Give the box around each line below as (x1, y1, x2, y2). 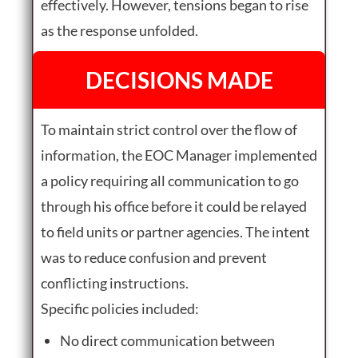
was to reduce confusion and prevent (41, 248, 267, 266)
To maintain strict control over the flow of (41, 120, 297, 138)
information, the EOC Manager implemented (41, 145, 317, 164)
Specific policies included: (41, 299, 199, 317)
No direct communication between (60, 331, 275, 349)
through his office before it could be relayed (41, 197, 307, 215)
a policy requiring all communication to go (41, 171, 299, 189)
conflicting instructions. (41, 273, 189, 292)
